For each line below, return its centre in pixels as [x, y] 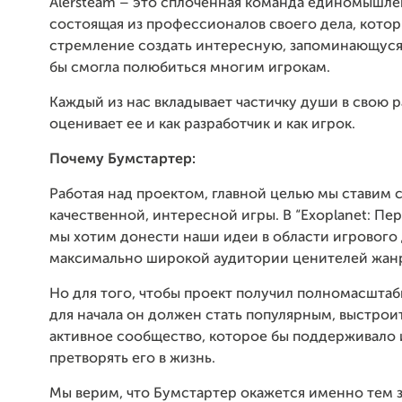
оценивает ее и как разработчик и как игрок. [202, 125]
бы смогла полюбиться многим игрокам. [190, 68]
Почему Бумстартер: [122, 160]
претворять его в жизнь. [132, 359]
